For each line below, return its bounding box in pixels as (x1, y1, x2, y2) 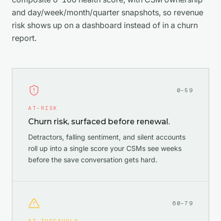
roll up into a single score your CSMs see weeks (28, 144, 182, 153)
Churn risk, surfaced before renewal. (28, 117, 170, 127)
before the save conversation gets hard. (28, 155, 157, 164)
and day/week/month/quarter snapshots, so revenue (12, 7, 203, 18)
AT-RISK (28, 105, 58, 112)
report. (12, 33, 37, 43)
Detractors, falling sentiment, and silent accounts (28, 133, 185, 142)
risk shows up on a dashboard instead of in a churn (12, 20, 198, 31)
